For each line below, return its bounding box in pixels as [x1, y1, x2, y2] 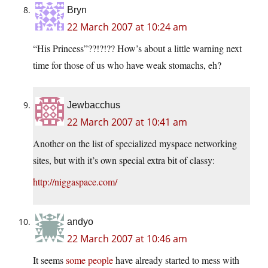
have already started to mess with [113, 254, 239, 267]
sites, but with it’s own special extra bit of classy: [33, 154, 215, 167]
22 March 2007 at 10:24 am [67, 20, 187, 34]
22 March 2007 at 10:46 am [67, 232, 187, 246]
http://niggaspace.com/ [33, 175, 117, 188]
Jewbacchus [67, 100, 120, 111]
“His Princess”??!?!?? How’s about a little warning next [33, 42, 242, 55]
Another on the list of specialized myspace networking [33, 137, 237, 150]
